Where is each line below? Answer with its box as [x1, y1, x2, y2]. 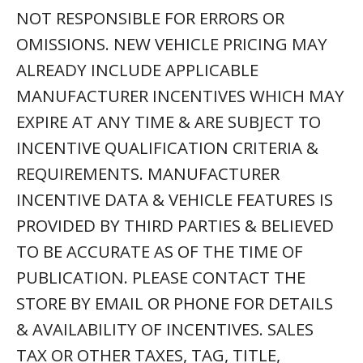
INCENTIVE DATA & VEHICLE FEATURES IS [16, 188, 333, 211]
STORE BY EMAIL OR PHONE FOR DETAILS [16, 292, 333, 314]
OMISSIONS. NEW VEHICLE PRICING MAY [16, 32, 327, 55]
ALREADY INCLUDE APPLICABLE [16, 58, 258, 81]
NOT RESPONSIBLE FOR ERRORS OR [16, 6, 284, 29]
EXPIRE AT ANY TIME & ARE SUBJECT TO [16, 110, 321, 133]
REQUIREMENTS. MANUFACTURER [16, 162, 280, 185]
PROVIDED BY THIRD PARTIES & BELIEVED [16, 214, 334, 237]
